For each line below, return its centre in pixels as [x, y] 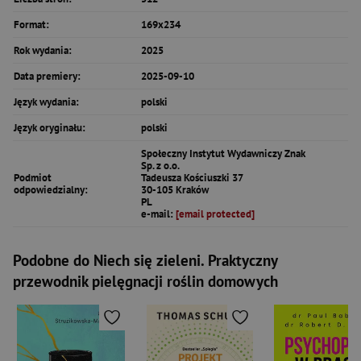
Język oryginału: [50, 128]
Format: [31, 25]
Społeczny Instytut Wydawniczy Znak [223, 154]
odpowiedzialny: [51, 190]
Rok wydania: [43, 50]
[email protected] [215, 214]
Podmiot [33, 178]
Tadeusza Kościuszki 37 [192, 178]
